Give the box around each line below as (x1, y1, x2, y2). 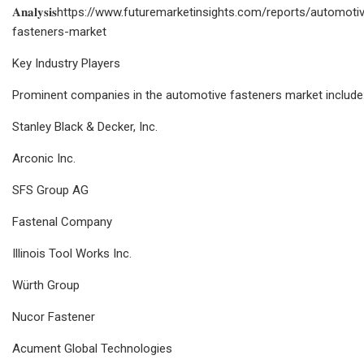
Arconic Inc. (12, 150, 76, 166)
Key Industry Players (12, 55, 120, 71)
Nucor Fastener (12, 309, 95, 324)
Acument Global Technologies (12, 340, 172, 356)
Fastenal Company (12, 214, 112, 229)
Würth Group (12, 277, 80, 292)
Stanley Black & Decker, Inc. (12, 119, 158, 134)
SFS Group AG (12, 182, 89, 197)
